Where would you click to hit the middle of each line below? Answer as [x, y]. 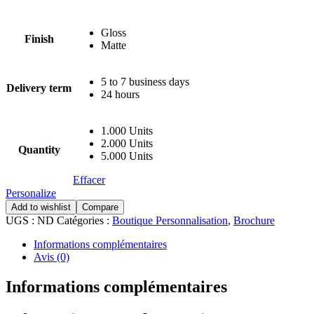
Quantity [39, 149]
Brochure [254, 220]
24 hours [120, 94]
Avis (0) [52, 257]
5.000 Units [127, 156]
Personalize [31, 193]
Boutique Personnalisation [170, 220]
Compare [100, 207]
